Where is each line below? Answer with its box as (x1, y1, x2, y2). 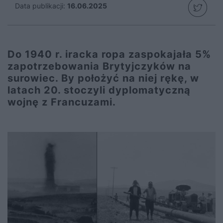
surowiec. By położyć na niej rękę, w (7, 72, 199, 84)
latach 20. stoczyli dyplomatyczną (7, 84, 191, 96)
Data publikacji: (15, 1, 65, 10)
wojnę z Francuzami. (7, 96, 116, 108)
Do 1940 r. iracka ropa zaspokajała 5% (7, 48, 211, 60)
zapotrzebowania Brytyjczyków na (7, 60, 191, 72)
